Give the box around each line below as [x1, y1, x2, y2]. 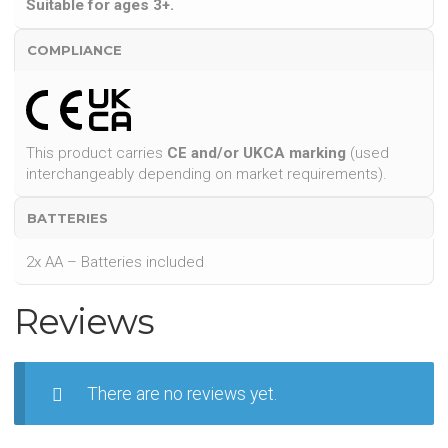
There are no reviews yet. [86, 383, 277, 404]
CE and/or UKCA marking [167, 144, 347, 163]
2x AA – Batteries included [26, 252, 205, 271]
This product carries [26, 144, 168, 163]
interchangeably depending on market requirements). [26, 165, 388, 184]
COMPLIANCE [27, 41, 123, 58]
